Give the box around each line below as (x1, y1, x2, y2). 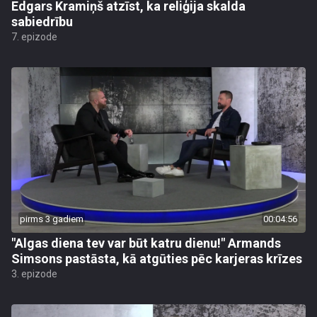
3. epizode (11, 268, 57, 279)
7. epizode (11, 31, 57, 42)
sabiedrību (11, 14, 73, 29)
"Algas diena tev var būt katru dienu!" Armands (11, 236, 281, 250)
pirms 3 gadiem (20, 214, 83, 224)
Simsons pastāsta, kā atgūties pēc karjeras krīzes (11, 251, 302, 266)
